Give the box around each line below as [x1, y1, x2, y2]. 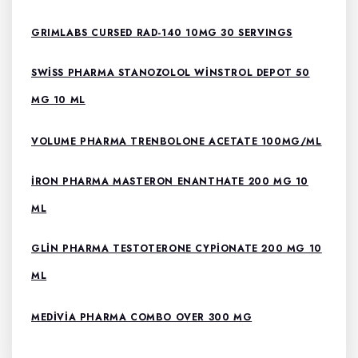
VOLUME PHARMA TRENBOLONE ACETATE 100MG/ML [31, 134, 322, 149]
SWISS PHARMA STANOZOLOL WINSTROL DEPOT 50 [31, 66, 310, 80]
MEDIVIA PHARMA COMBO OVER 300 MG [31, 310, 253, 324]
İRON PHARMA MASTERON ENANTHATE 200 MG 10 [31, 174, 309, 189]
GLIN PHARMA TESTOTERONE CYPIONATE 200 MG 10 [31, 241, 322, 256]
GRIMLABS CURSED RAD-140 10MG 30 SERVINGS [31, 26, 292, 40]
